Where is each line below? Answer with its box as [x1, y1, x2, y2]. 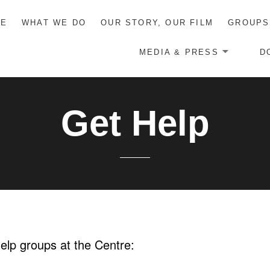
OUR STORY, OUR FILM [101, 17, 214, 27]
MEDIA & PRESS [139, 47, 219, 57]
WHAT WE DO [22, 17, 87, 27]
